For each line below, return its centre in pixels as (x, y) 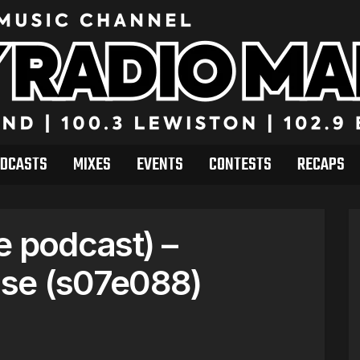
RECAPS (321, 165)
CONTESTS (240, 165)
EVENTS (160, 165)
